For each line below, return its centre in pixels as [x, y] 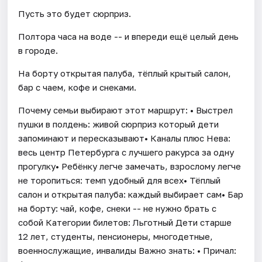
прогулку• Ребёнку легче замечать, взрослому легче [130, 166]
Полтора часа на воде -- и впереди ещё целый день [129, 36]
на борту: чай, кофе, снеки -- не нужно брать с [118, 208]
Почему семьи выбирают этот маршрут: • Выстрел [126, 110]
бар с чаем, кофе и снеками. [77, 87]
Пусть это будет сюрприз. [75, 13]
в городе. [38, 50]
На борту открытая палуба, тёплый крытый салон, [125, 73]
